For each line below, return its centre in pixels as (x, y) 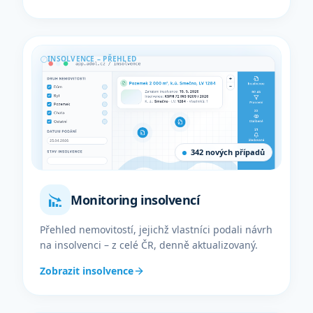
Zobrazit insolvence (87, 271)
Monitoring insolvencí (135, 200)
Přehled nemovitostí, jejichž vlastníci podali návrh (156, 230)
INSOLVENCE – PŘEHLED (92, 59)
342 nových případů (228, 152)
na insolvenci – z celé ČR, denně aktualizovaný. (149, 245)
